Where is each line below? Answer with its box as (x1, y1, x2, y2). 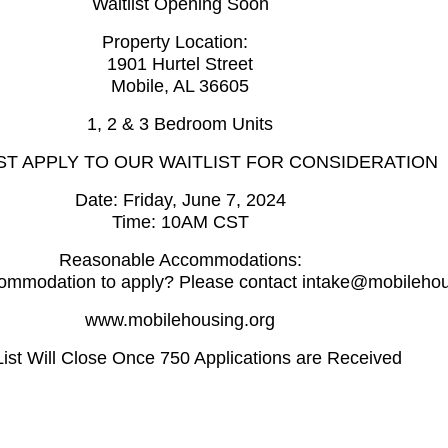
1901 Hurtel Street (107, 54, 253, 75)
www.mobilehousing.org (85, 310, 275, 331)
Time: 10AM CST (111, 212, 249, 233)
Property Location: (102, 32, 258, 53)
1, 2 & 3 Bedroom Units (87, 114, 273, 135)
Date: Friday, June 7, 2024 (74, 190, 286, 211)
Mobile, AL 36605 (111, 76, 249, 97)
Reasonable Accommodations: (58, 250, 302, 271)
